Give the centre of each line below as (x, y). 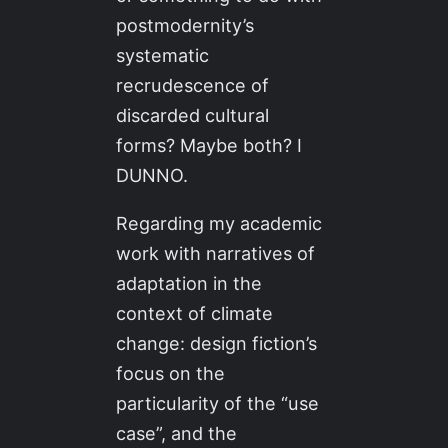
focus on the (171, 373)
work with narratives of (216, 253)
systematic (163, 55)
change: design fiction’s (217, 343)
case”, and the (177, 433)
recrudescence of (193, 85)
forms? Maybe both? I (209, 145)
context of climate (195, 313)
